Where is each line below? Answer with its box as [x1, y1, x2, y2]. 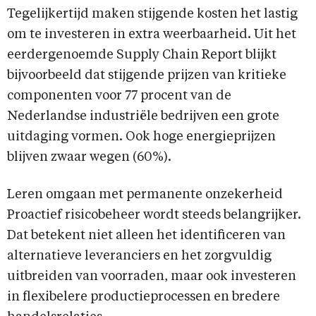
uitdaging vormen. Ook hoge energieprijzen [7, 130, 276, 144]
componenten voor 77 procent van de [7, 90, 231, 103]
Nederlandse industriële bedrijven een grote [7, 110, 279, 123]
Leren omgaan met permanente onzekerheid [7, 188, 283, 202]
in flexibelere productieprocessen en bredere [7, 291, 280, 304]
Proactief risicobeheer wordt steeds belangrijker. [7, 209, 301, 222]
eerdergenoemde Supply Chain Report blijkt [7, 49, 276, 62]
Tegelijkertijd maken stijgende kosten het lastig [7, 8, 298, 21]
